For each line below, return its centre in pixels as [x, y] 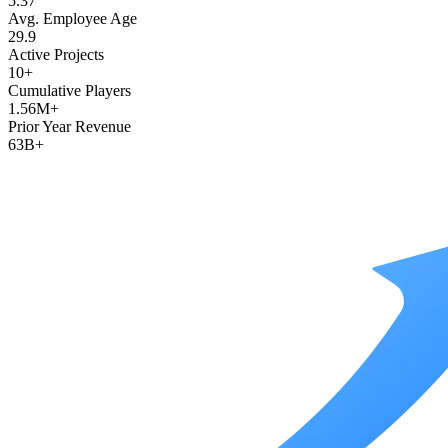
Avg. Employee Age [72, 19]
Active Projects [56, 55]
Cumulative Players [69, 91]
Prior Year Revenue [69, 127]
